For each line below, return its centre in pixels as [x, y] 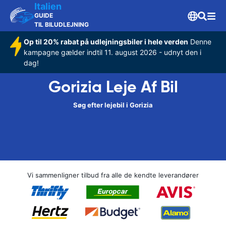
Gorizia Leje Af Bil [113, 87]
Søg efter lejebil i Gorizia [113, 105]
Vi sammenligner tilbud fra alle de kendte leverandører [113, 175]
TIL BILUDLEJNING [62, 24]
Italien [48, 6]
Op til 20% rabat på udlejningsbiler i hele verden [106, 42]
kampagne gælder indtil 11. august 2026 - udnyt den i [112, 52]
